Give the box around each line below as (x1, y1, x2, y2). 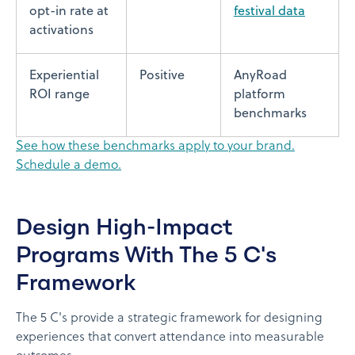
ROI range (29, 87, 90, 102)
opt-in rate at (29, 4, 109, 19)
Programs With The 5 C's (16, 240, 277, 268)
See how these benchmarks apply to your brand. (16, 139, 295, 154)
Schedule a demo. (16, 158, 121, 173)
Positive (139, 68, 185, 83)
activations (29, 23, 94, 38)
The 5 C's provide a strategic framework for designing (16, 311, 323, 326)
